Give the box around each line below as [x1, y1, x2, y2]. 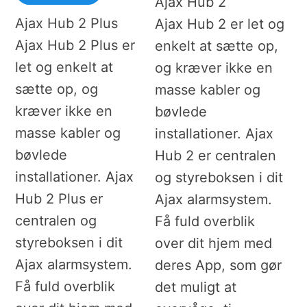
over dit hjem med [154, 235, 272, 252]
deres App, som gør [154, 257, 282, 274]
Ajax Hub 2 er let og [154, 16, 284, 33]
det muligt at [154, 279, 236, 296]
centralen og [15, 212, 97, 230]
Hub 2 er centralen [154, 147, 276, 164]
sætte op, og [15, 81, 99, 98]
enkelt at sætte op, [154, 38, 278, 55]
